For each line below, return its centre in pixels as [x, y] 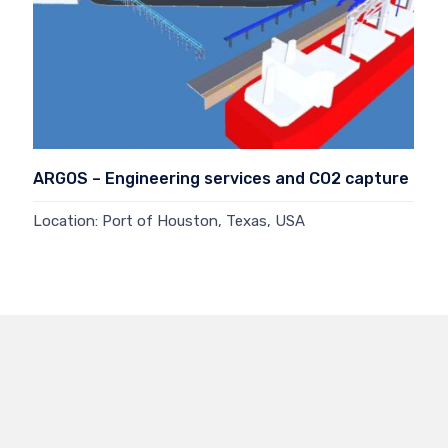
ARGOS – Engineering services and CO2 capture [221, 179]
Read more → [79, 253]
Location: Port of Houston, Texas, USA [169, 221]
